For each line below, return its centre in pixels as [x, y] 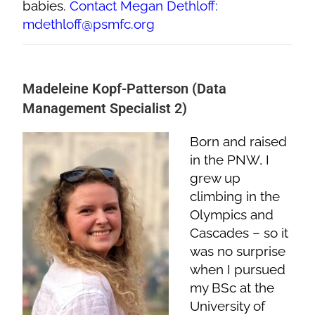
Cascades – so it [239, 232]
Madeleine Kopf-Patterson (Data [125, 88]
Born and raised [239, 141]
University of [228, 306]
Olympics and [232, 214]
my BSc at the [232, 287]
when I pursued [238, 269]
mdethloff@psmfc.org [89, 24]
